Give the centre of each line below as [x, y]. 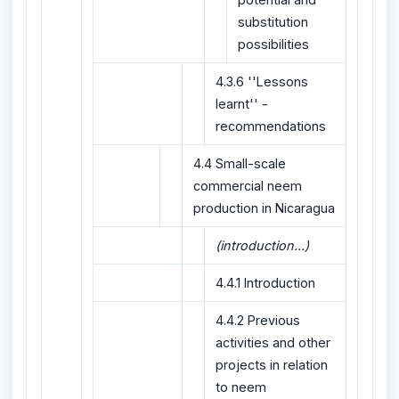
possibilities [273, 45]
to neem [241, 387]
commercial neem [248, 186]
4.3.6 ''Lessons [262, 82]
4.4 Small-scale [240, 164]
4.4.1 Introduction [265, 283]
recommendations [271, 126]
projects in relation [272, 365]
